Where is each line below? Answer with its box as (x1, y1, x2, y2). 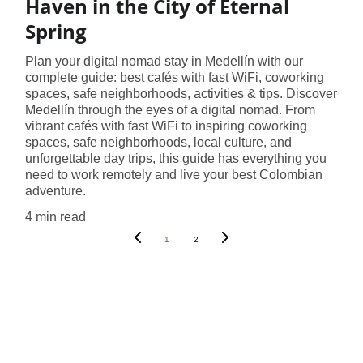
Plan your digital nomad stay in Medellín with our (24, 53, 303, 68)
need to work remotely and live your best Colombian (24, 167, 322, 181)
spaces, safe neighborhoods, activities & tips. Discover (24, 86, 337, 100)
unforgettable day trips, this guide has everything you (24, 151, 327, 165)
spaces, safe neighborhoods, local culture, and (24, 135, 292, 149)
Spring (24, 17, 87, 45)
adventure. (24, 183, 86, 198)
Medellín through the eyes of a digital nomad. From (24, 102, 315, 117)
